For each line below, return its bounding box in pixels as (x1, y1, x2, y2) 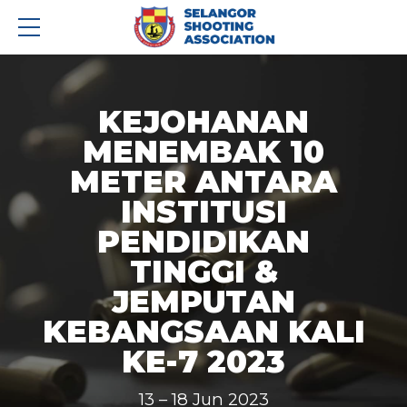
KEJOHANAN (98, 102, 309, 140)
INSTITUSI (120, 192, 287, 230)
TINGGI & (129, 252, 278, 290)
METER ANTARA (70, 162, 337, 200)
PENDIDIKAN (97, 222, 310, 260)
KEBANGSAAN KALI (42, 312, 365, 350)
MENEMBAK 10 (83, 132, 324, 170)
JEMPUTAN (112, 282, 295, 320)
